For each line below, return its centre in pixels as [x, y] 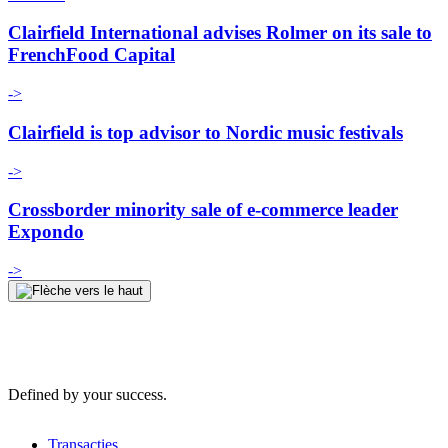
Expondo [46, 232]
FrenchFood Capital [91, 55]
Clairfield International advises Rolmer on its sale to [220, 33]
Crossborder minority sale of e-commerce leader [203, 210]
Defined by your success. [87, 394]
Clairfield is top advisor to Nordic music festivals [205, 132]
